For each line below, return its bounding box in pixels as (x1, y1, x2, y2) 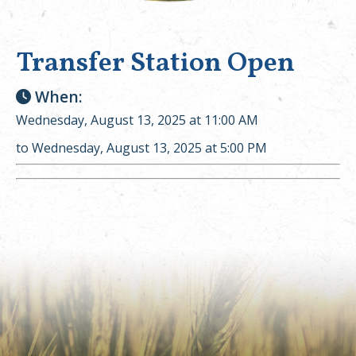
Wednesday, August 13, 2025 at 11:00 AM (16, 111, 258, 129)
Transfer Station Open (16, 44, 295, 83)
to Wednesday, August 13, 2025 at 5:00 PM (16, 139, 267, 157)
